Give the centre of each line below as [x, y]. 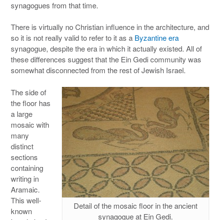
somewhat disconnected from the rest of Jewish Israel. [98, 70]
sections [24, 157]
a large [22, 113]
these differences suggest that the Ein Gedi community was [106, 59]
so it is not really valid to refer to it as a [73, 38]
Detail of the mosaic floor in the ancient [136, 205]
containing [27, 167]
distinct [22, 146]
